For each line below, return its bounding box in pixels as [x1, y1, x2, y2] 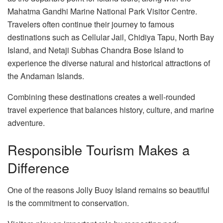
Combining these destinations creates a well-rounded [7, 91, 195, 103]
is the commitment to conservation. [7, 197, 129, 209]
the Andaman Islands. [7, 70, 84, 82]
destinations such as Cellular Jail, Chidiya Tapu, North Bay [7, 31, 214, 43]
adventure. [7, 117, 45, 129]
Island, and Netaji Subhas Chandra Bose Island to [7, 44, 184, 56]
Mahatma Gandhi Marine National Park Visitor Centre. [7, 5, 197, 17]
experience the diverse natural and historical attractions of [7, 57, 210, 69]
